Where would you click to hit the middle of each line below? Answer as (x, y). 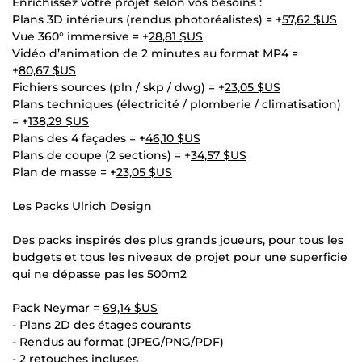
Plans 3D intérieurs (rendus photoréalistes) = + (147, 19)
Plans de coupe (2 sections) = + (101, 155)
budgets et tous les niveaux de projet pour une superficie (180, 257)
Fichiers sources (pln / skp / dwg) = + (118, 87)
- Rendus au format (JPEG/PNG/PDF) (118, 341)
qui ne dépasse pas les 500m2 (99, 274)
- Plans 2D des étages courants (101, 324)
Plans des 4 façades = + (79, 138)
